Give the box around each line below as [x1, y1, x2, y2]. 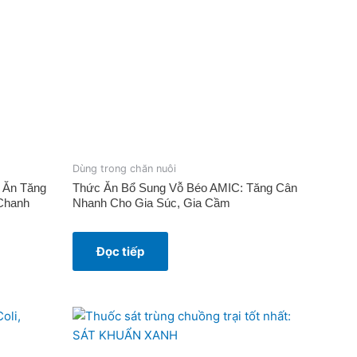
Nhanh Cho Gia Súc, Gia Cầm [73, 195, 230, 210]
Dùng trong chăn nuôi [73, 162, 176, 175]
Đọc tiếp [96, 243, 144, 259]
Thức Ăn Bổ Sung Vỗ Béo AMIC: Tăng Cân [73, 180, 297, 194]
